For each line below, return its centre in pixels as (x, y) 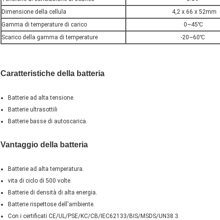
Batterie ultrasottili (33, 110)
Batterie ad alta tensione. (41, 98)
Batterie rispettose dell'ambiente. (51, 205)
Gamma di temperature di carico (44, 25)
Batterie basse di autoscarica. (48, 122)
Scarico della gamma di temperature (50, 38)
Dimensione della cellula (34, 12)
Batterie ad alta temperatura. (46, 169)
